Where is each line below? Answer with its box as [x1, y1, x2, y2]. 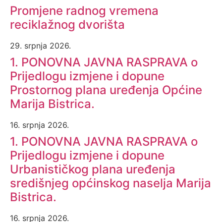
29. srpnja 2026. [10, 40, 71, 51]
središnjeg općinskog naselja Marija [10, 175, 211, 190]
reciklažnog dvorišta [10, 17, 125, 32]
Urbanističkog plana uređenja [10, 162, 175, 176]
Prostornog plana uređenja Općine [10, 82, 202, 97]
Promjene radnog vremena [10, 3, 159, 18]
